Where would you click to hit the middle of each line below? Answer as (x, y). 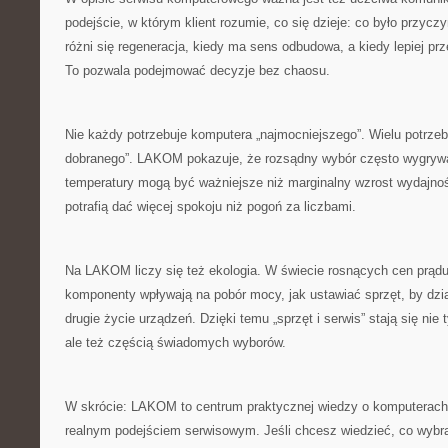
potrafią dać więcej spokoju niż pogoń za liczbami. (210, 206)
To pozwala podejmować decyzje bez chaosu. (197, 70)
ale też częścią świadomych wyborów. (175, 342)
